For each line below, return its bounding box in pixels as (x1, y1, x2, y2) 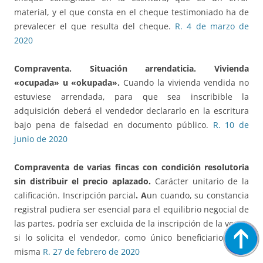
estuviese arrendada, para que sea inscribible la (14, 91, 249, 103)
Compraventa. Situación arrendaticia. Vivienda (14, 63, 249, 75)
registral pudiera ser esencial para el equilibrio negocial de (14, 204, 249, 215)
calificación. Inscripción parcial (14, 190, 136, 201)
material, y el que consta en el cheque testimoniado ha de (14, 6, 249, 18)
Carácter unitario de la (155, 176, 249, 187)
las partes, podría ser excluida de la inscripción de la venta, (14, 218, 249, 230)
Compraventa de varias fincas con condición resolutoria (14, 161, 249, 173)
